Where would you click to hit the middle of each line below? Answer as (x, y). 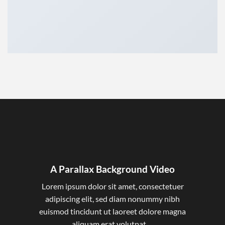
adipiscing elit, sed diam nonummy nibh (113, 199)
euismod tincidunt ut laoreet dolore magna (113, 211)
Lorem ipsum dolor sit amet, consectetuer (113, 186)
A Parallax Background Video (113, 169)
